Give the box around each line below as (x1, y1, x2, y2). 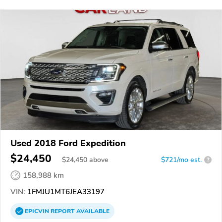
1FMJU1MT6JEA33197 (25, 186, 105, 197)
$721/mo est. (161, 155, 202, 165)
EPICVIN (25, 207, 51, 215)
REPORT (51, 207, 75, 215)
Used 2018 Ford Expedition (10, 137, 126, 149)
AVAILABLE (75, 207, 110, 215)
